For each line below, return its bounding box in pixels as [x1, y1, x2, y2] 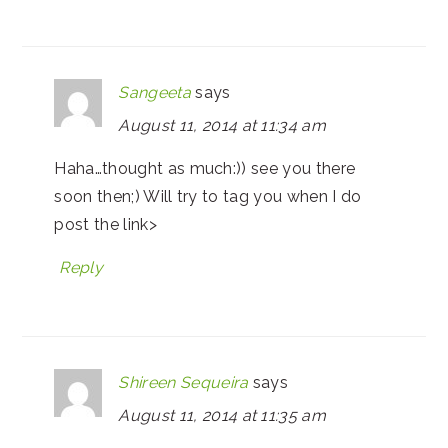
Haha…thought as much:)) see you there [54, 158, 356, 178]
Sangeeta [118, 82, 191, 102]
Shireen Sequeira [118, 372, 249, 392]
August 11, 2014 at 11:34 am [118, 115, 327, 135]
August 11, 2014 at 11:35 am [118, 405, 327, 425]
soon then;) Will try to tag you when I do [54, 186, 362, 206]
